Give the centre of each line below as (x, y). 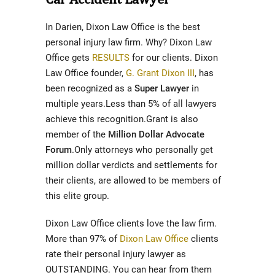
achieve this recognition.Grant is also (122, 119)
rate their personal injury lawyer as (116, 254)
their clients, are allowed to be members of (133, 180)
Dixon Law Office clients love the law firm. (131, 223)
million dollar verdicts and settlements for (131, 165)
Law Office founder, (86, 73)
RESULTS (111, 58)
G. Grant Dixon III (160, 73)
